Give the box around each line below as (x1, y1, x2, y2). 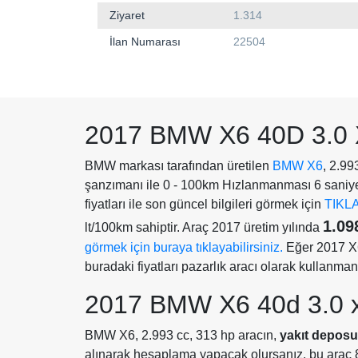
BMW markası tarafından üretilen (85, 159, 272, 173)
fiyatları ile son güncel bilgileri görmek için (85, 197, 324, 212)
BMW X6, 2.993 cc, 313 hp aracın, (85, 328, 280, 343)
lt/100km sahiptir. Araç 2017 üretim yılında (85, 221, 323, 235)
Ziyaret (109, 9, 145, 22)
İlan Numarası (109, 35, 181, 49)
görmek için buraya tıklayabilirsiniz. (85, 241, 283, 255)
